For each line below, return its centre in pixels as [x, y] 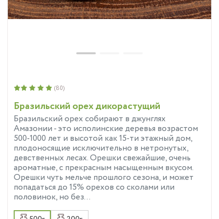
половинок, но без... [52, 197]
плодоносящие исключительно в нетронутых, [101, 148]
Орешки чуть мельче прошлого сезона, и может [104, 177]
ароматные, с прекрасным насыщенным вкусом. [103, 168]
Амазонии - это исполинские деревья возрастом [106, 129]
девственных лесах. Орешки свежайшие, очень [102, 158]
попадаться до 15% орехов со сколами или [94, 187]
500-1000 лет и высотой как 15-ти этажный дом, [103, 138]
